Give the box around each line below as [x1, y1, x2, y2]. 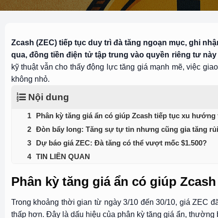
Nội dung [28, 92, 69, 102]
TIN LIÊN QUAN [36, 152, 90, 161]
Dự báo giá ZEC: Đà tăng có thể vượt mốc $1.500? [36, 139, 207, 147]
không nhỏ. [11, 75, 50, 83]
